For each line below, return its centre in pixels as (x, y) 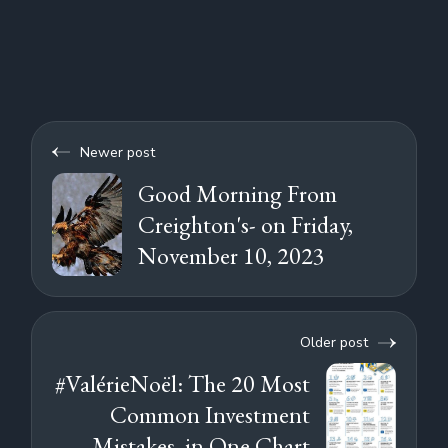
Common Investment (209, 415)
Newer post (118, 152)
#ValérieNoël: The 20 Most (182, 384)
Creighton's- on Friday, (246, 224)
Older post (333, 343)
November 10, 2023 (232, 255)
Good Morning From (238, 193)
